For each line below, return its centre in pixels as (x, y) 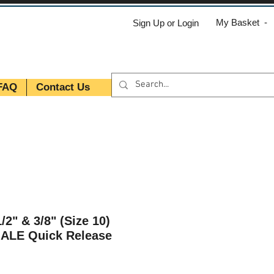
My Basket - (242, 22)
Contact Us (63, 87)
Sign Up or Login (166, 23)
